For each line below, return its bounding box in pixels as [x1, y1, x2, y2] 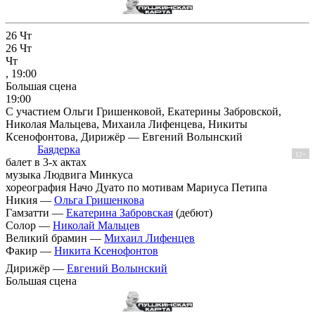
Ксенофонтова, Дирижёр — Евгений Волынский [6, 131, 243, 143]
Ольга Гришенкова [54, 194, 144, 207]
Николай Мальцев [53, 219, 140, 232]
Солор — [6, 219, 53, 232]
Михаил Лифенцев [104, 232, 195, 245]
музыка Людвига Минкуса [6, 169, 133, 181]
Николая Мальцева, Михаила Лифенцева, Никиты [6, 118, 247, 131]
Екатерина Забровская [66, 207, 173, 219]
